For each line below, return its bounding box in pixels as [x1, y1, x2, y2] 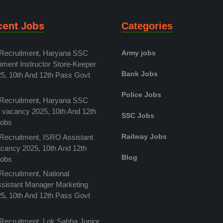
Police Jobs [121, 90, 161, 99]
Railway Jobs [121, 132, 167, 140]
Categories [121, 20, 173, 31]
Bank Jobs [121, 69, 158, 78]
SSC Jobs [121, 111, 154, 119]
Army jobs [121, 48, 156, 57]
